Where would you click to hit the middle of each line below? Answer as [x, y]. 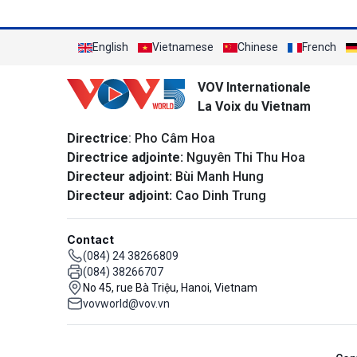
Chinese [258, 47]
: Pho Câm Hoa [172, 138]
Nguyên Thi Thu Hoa [244, 157]
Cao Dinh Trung [219, 196]
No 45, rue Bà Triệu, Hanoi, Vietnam [170, 288]
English [110, 47]
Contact [90, 239]
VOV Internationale [254, 87]
